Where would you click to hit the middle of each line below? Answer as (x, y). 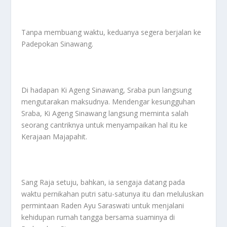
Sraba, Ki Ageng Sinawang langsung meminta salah (105, 113)
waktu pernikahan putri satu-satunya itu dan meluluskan (113, 194)
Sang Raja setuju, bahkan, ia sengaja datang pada (103, 182)
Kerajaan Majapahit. (54, 136)
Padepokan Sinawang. (58, 44)
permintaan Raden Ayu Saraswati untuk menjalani (103, 206)
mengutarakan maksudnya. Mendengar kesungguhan (108, 101)
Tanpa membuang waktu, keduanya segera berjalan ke (111, 32)
